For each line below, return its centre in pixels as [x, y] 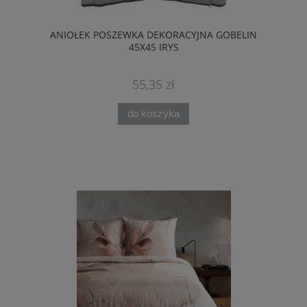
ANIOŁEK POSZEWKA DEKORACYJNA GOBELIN [153, 35]
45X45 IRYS [153, 47]
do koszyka [153, 113]
